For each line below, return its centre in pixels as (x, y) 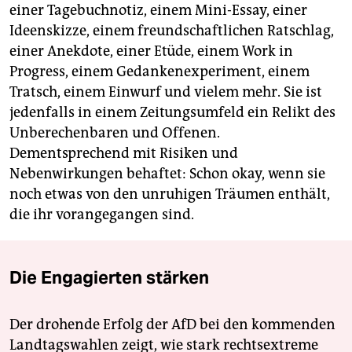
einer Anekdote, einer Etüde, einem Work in (151, 51)
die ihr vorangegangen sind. (102, 215)
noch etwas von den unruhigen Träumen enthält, (170, 194)
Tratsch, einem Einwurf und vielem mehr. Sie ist (166, 92)
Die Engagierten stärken (109, 278)
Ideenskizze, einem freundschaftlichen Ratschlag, (172, 31)
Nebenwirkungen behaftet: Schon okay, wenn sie (167, 174)
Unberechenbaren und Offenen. (115, 133)
